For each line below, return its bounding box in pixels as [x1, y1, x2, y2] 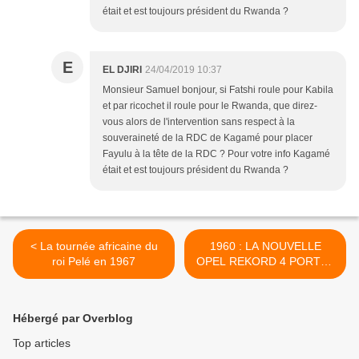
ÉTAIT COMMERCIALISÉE [197, 269, 333, 283]
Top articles [13, 336, 71, 349]
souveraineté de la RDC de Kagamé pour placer [103, 131, 313, 143]
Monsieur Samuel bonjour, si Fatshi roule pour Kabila [103, 83, 333, 95]
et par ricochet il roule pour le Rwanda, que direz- [103, 99, 317, 111]
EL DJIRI [103, 63, 142, 75]
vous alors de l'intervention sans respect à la [103, 115, 295, 127]
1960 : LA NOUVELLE [209, 239, 321, 252]
